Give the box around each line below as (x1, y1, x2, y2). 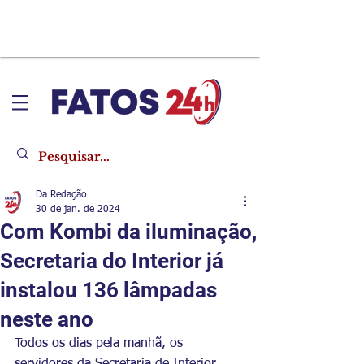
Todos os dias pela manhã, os (15, 337, 187, 350)
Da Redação (36, 190, 87, 200)
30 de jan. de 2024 (36, 205, 120, 214)
